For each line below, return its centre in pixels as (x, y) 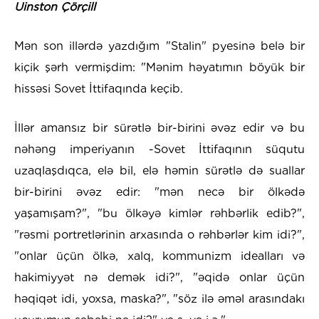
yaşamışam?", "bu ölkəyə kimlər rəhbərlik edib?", (159, 214)
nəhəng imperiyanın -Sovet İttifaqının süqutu (159, 150)
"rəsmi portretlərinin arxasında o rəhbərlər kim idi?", (159, 235)
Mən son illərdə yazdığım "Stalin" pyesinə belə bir (159, 46)
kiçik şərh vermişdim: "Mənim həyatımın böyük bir (159, 68)
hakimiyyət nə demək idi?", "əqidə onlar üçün (159, 278)
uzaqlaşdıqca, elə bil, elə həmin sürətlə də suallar (159, 171)
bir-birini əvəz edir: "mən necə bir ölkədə (159, 192)
